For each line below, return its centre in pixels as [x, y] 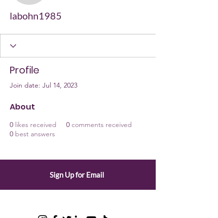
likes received [36, 125]
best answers [35, 134]
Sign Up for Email [77, 175]
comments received [102, 125]
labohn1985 [36, 16]
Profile [25, 70]
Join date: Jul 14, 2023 [44, 85]
